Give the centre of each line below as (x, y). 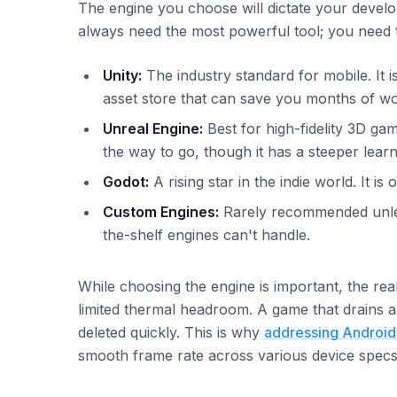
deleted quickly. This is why (171, 332)
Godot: (126, 182)
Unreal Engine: (153, 128)
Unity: (122, 75)
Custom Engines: (161, 212)
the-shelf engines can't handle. (206, 235)
